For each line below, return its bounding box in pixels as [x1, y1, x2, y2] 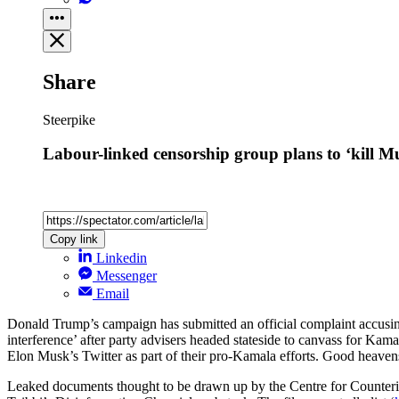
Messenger [96, 268, 157, 284]
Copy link [50, 232, 98, 247]
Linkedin [96, 250, 147, 266]
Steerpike [43, 111, 95, 127]
